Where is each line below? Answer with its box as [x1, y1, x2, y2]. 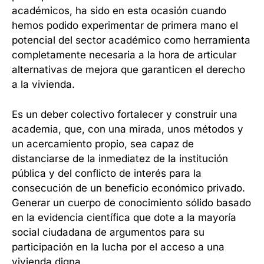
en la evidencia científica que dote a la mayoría [12, 211, 236, 223]
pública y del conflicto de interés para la [12, 167, 202, 179]
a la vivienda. [12, 78, 75, 91]
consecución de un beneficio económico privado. [12, 181, 245, 194]
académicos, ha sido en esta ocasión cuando [12, 5, 226, 17]
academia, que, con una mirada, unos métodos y [12, 123, 243, 135]
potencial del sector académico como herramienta [12, 34, 250, 47]
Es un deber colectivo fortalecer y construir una [12, 108, 237, 120]
